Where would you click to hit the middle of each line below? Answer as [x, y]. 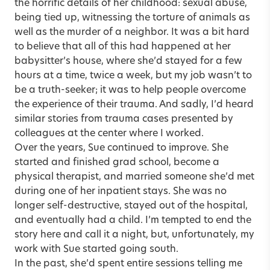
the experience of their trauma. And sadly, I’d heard [134, 105]
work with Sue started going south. [96, 249]
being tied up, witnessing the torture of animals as [132, 18]
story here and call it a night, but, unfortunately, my [134, 235]
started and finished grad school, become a [117, 162]
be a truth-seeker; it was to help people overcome [130, 90]
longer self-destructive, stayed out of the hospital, [131, 206]
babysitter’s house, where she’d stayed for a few [128, 61]
